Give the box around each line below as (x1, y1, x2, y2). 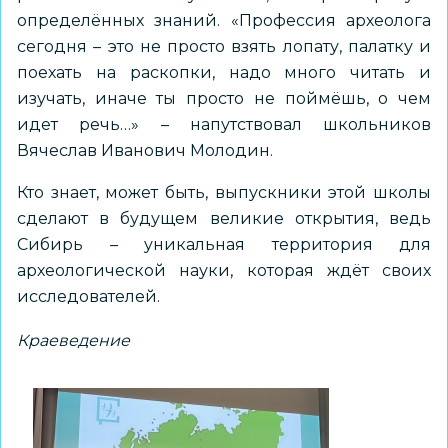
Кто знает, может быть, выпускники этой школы (17, 183, 431, 202)
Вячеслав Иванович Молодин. (17, 141, 277, 160)
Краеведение (17, 331, 130, 350)
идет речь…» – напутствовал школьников (17, 115, 431, 134)
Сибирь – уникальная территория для (17, 235, 431, 254)
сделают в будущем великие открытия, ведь (17, 209, 431, 228)
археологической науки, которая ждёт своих (17, 261, 431, 280)
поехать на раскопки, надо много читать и (17, 63, 431, 82)
